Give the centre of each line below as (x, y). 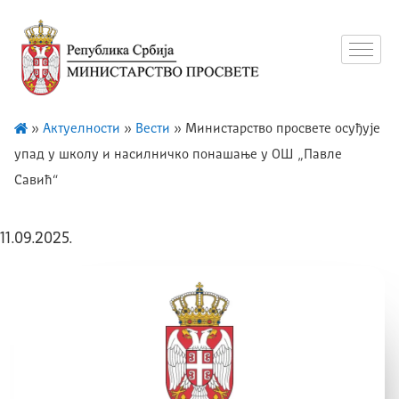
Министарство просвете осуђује (283, 129)
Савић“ (36, 181)
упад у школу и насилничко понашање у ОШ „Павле (178, 155)
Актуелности (81, 129)
